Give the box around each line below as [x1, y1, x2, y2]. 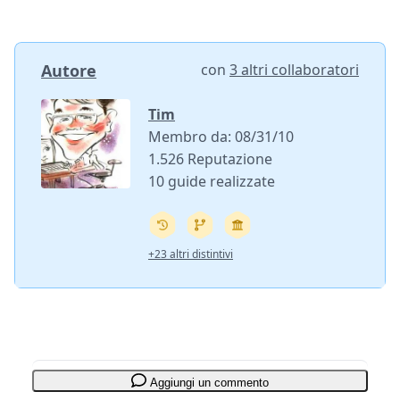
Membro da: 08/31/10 [148, 127, 294, 147]
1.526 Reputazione [148, 149, 272, 170]
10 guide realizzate [148, 171, 275, 192]
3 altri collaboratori [229, 60, 359, 80]
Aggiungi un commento [150, 376, 270, 390]
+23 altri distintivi [148, 246, 233, 262]
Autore [41, 60, 96, 82]
